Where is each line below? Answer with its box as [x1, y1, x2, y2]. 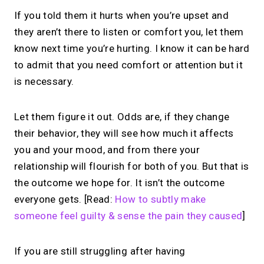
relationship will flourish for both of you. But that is [14, 160, 249, 173]
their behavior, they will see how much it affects [14, 127, 234, 140]
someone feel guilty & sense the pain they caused [14, 210, 243, 222]
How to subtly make [113, 193, 206, 206]
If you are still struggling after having [14, 245, 186, 258]
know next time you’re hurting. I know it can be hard [14, 42, 250, 55]
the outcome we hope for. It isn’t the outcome [14, 177, 225, 189]
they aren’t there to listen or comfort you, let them [14, 26, 244, 38]
